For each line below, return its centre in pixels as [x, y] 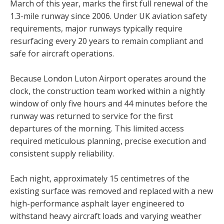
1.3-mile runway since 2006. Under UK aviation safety [108, 16]
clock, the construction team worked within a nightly [107, 91]
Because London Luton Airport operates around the [108, 78]
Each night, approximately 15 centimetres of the [100, 178]
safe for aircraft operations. [62, 53]
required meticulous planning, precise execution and [108, 141]
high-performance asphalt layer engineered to [97, 203]
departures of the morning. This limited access [97, 128]
